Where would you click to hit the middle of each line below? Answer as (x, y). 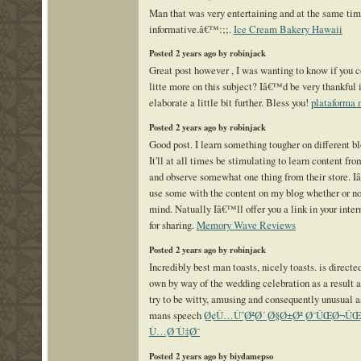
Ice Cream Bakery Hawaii (288, 29)
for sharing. (172, 225)
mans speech (176, 315)
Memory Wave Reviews (246, 225)
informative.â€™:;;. (191, 29)
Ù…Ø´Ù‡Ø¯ (174, 332)
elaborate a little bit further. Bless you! (230, 103)
